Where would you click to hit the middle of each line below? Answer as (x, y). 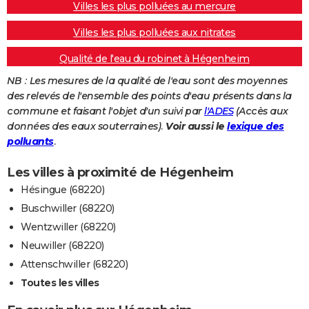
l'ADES (219, 111)
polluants (30, 142)
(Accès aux (261, 111)
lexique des (256, 127)
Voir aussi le (196, 127)
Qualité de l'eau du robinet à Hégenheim (154, 59)
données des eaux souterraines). (86, 127)
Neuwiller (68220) (62, 246)
